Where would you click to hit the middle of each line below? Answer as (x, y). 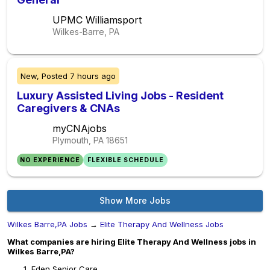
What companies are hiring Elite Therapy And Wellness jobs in (132, 242)
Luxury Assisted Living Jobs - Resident (120, 96)
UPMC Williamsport (97, 20)
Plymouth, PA (78, 140)
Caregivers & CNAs (68, 108)
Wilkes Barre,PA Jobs (47, 224)
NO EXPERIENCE (50, 160)
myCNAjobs (80, 128)
